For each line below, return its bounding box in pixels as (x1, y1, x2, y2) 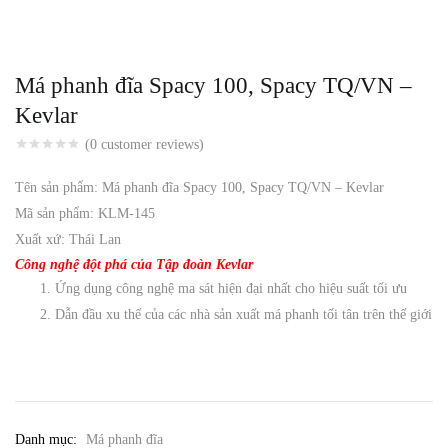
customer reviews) (97, 137, 204, 153)
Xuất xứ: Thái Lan (15, 232, 121, 248)
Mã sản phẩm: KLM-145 (15, 206, 155, 222)
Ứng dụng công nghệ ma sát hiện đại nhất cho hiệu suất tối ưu (55, 281, 407, 297)
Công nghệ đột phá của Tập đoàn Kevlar (15, 257, 253, 273)
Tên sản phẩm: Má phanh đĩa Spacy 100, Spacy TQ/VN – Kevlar (15, 180, 384, 196)
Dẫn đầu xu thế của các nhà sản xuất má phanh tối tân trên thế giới (55, 307, 432, 323)
